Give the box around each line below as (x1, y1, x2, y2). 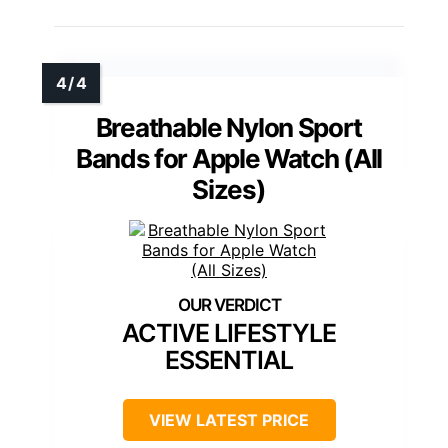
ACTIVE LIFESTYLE (122, 318, 336, 349)
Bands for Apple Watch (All (75, 143, 383, 175)
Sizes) (192, 174, 266, 206)
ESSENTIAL (165, 345, 293, 376)
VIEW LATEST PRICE (149, 410, 309, 431)
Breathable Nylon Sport (95, 112, 363, 144)
